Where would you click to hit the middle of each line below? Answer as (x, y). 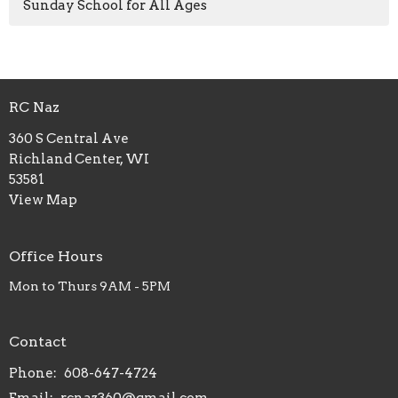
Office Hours (56, 256)
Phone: (34, 373)
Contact (38, 342)
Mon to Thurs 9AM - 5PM (90, 287)
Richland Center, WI (79, 159)
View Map (43, 199)
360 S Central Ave (69, 138)
